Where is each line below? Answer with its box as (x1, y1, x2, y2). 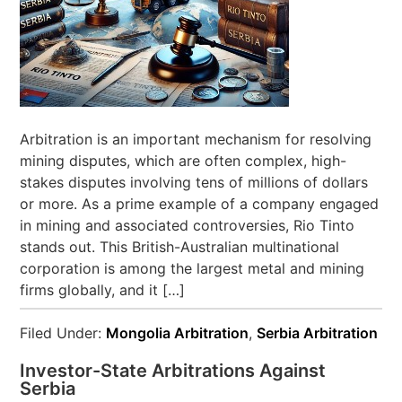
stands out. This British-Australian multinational (20, 238, 340, 256)
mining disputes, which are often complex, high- (20, 152, 347, 170)
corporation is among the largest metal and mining (20, 259, 365, 277)
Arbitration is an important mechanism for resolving (20, 130, 372, 148)
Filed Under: (20, 324, 107, 342)
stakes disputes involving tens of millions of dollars (20, 173, 369, 191)
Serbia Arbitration (257, 324, 379, 342)
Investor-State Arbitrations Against (20, 360, 327, 381)
